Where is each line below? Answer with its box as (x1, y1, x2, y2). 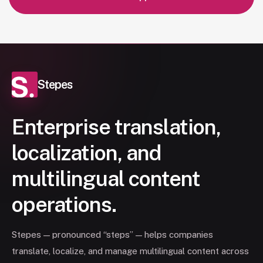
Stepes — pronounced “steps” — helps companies (12, 230, 213, 240)
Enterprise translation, (12, 114, 221, 140)
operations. (12, 192, 116, 217)
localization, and (12, 140, 161, 166)
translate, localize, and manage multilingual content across (12, 246, 249, 257)
